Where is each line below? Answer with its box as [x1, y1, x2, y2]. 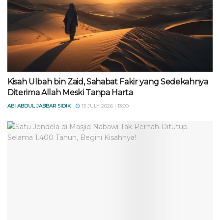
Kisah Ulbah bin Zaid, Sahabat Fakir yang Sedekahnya [7, 77, 208, 86]
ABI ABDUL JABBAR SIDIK [7, 103, 71, 109]
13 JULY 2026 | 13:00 [80, 103, 129, 109]
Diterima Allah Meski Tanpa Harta [7, 88, 133, 97]
